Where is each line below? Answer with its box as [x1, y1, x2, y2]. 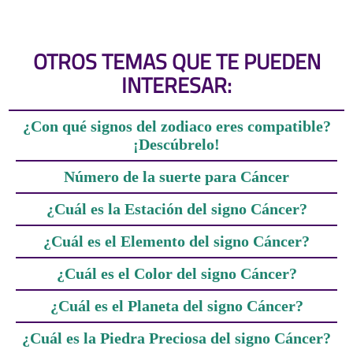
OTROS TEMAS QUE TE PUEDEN [32, 45, 321, 77]
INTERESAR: [121, 69, 232, 101]
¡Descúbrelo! [133, 135, 220, 153]
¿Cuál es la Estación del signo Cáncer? [46, 199, 307, 217]
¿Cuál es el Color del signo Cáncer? [56, 264, 297, 282]
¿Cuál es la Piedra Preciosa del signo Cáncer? [22, 329, 331, 347]
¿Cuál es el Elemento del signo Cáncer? [43, 232, 310, 250]
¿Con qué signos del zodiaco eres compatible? [22, 117, 331, 135]
